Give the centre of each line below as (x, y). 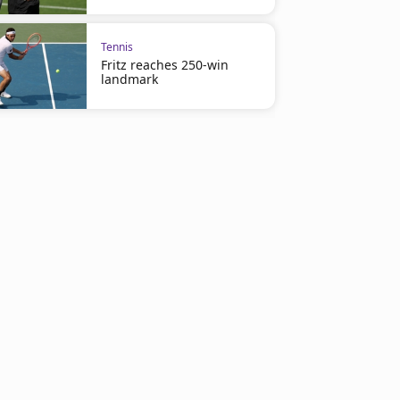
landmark (129, 79)
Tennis (117, 47)
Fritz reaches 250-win (164, 65)
